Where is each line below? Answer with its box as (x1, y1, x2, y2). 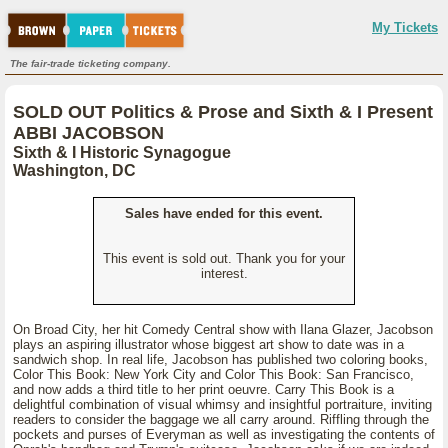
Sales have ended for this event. (125, 206, 323, 221)
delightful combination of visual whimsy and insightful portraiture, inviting (13, 397, 432, 412)
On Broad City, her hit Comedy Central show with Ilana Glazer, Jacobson (13, 322, 433, 337)
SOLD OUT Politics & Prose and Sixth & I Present (13, 102, 433, 122)
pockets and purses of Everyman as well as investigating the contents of (13, 427, 435, 442)
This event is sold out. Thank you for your (103, 251, 345, 266)
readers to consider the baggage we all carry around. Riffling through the (13, 412, 429, 427)
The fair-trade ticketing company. (10, 58, 171, 69)
